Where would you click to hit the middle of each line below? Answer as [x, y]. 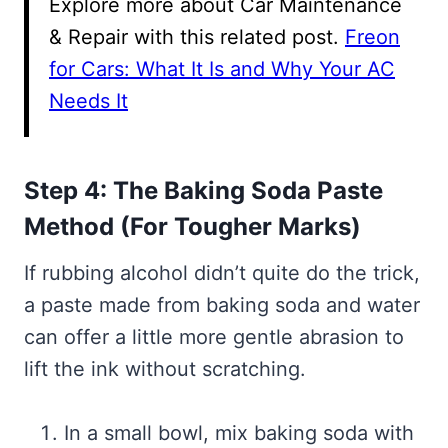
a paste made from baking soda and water [222, 305]
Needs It [88, 101]
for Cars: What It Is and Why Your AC [222, 69]
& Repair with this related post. [197, 37]
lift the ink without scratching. [165, 369]
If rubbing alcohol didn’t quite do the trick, [222, 273]
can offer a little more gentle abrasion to [214, 337]
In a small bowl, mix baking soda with [239, 433]
